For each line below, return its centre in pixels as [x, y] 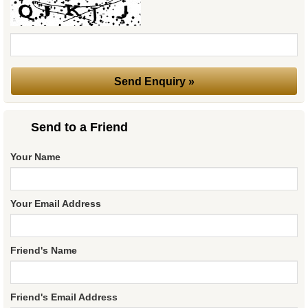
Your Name [35, 157]
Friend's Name [44, 251]
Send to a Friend [79, 128]
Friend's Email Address [64, 297]
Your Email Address [56, 204]
